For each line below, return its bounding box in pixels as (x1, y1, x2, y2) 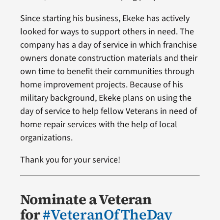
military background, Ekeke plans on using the (20, 92, 192, 105)
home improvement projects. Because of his (20, 79, 183, 91)
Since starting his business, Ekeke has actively (20, 12, 190, 25)
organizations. (20, 132, 73, 144)
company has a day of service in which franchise (20, 39, 197, 52)
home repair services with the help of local (20, 118, 177, 131)
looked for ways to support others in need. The (20, 26, 194, 38)
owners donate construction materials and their (20, 52, 197, 65)
